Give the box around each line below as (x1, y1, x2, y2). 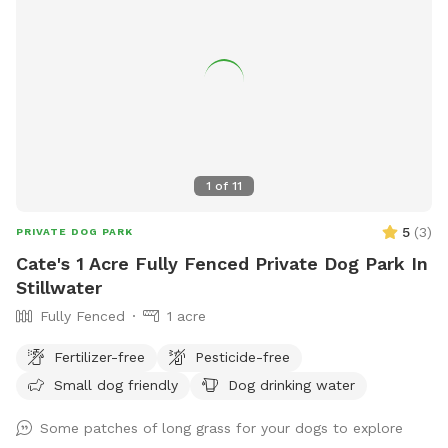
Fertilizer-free (54, 348, 145, 365)
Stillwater (16, 276, 102, 298)
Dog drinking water (228, 376, 355, 393)
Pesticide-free (195, 348, 290, 365)
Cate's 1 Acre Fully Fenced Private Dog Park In (16, 252, 428, 274)
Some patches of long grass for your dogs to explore (40, 419, 403, 436)
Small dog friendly (54, 376, 178, 393)
